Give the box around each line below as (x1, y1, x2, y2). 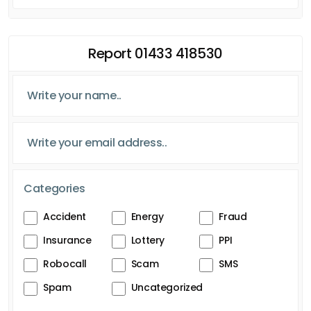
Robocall (43, 256, 87, 271)
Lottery (131, 233, 165, 247)
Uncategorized (131, 280, 203, 294)
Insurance (43, 233, 92, 247)
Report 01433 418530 (88, 43, 223, 63)
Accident (43, 209, 87, 224)
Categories (24, 180, 85, 196)
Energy (131, 209, 164, 224)
